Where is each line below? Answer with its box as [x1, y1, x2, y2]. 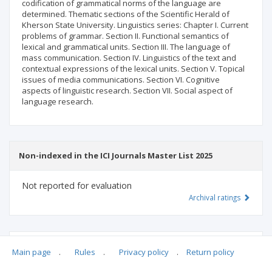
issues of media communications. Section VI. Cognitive [22, 74, 220, 86]
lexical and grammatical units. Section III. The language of [22, 41, 230, 53]
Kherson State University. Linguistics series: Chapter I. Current [22, 19, 248, 31]
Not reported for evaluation [22, 180, 132, 192]
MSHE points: [19, 240, 67, 252]
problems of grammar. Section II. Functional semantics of [22, 30, 229, 42]
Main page [12, 246, 51, 258]
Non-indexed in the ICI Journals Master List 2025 [19, 150, 212, 161]
